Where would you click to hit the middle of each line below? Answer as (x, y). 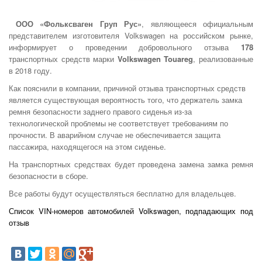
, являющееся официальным (197, 24)
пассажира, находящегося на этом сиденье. (87, 146)
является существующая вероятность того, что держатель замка (125, 100)
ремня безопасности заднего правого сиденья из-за (100, 111)
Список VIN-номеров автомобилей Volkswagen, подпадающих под (131, 211)
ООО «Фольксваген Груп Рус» (78, 24)
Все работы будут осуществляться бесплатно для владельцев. (123, 193)
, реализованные (223, 59)
